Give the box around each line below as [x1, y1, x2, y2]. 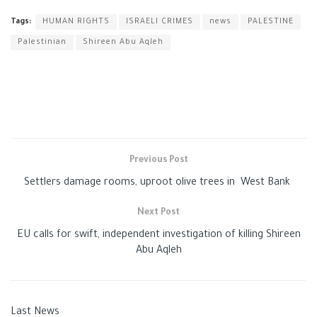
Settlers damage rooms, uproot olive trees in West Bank [24, 177, 293, 189]
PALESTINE [248, 17, 294, 26]
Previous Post [129, 155, 188, 166]
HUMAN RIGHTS [42, 17, 110, 26]
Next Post [137, 207, 180, 218]
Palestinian [18, 38, 67, 47]
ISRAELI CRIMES [126, 17, 193, 26]
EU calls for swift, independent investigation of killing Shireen [16, 229, 301, 241]
